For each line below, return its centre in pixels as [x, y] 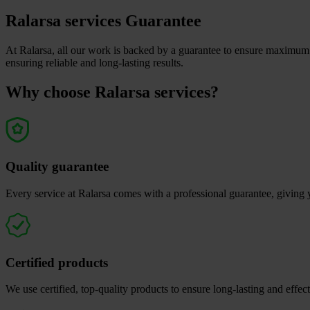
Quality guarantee [57, 167]
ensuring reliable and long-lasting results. [94, 62]
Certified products [57, 262]
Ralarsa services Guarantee [103, 20]
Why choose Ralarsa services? [112, 92]
